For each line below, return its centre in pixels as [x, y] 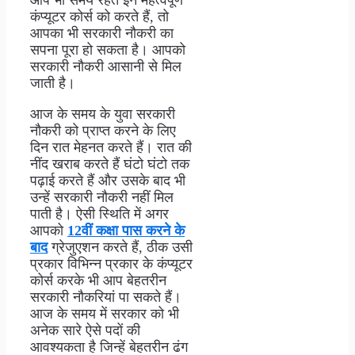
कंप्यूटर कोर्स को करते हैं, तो [99, 17]
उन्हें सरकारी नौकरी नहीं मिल [102, 198]
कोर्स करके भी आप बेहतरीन [98, 281]
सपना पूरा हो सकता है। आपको [108, 50]
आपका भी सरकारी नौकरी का [102, 34]
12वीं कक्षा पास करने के [126, 231]
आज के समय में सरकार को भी [105, 314]
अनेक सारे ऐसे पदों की [85, 331]
